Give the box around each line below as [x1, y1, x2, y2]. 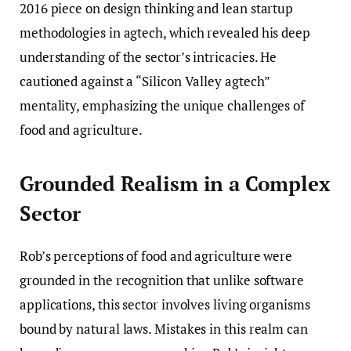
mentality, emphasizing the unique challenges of [20, 96, 306, 115]
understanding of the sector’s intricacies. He [20, 48, 277, 67]
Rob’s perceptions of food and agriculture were [20, 246, 293, 265]
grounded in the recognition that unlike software [20, 270, 304, 289]
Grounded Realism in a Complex [20, 170, 331, 197]
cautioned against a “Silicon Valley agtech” [20, 72, 270, 91]
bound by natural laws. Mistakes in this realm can [20, 319, 308, 338]
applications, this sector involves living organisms [20, 295, 310, 313]
